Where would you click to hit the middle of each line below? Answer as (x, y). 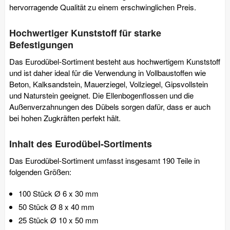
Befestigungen (41, 44)
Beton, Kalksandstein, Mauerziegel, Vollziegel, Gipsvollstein (109, 84)
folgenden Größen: (40, 171)
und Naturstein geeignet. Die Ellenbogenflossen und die (101, 95)
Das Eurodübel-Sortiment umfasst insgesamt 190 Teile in (104, 160)
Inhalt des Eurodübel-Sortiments (81, 143)
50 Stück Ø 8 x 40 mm (56, 206)
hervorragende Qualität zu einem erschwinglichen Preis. (103, 7)
